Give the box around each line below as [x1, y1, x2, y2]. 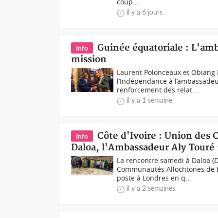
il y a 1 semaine [127, 96, 173, 104]
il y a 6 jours [127, 8, 163, 16]
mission [71, 54, 107, 65]
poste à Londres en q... [117, 173, 192, 182]
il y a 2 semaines [127, 184, 176, 192]
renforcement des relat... [117, 85, 199, 94]
